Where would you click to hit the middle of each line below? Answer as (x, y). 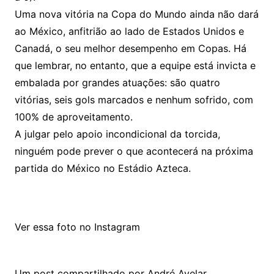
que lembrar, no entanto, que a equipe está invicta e (135, 65)
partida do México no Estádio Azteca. (102, 168)
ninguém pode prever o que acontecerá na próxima (134, 151)
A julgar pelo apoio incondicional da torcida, (117, 134)
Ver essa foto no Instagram (77, 227)
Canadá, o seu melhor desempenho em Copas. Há (130, 48)
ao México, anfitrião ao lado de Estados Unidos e (129, 31)
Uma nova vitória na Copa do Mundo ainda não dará (136, 14)
